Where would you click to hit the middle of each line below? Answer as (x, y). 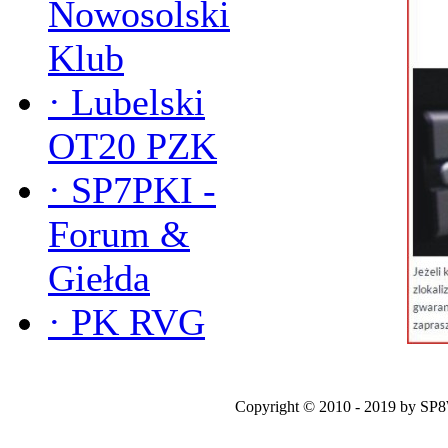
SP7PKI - (143, 190)
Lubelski (138, 102)
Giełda (99, 278)
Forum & (119, 234)
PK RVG (138, 322)
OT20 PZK (132, 146)
